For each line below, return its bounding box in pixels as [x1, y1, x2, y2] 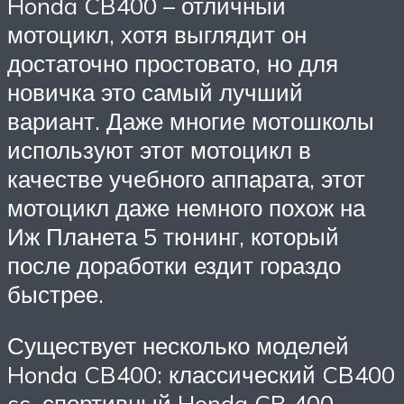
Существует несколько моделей [7, 331, 349, 361]
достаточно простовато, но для [7, 48, 338, 78]
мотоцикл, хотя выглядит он [7, 19, 307, 49]
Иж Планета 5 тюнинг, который [7, 221, 339, 251]
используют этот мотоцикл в [7, 134, 311, 164]
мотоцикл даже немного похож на [7, 192, 365, 222]
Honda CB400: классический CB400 [7, 360, 395, 390]
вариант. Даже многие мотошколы [7, 106, 374, 135]
